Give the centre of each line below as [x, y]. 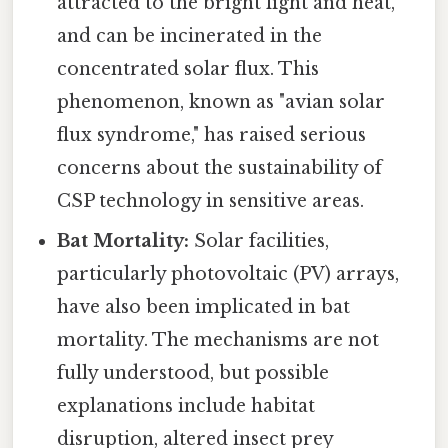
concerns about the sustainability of [220, 168]
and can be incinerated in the [190, 36]
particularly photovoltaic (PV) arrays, [228, 274]
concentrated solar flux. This [188, 69]
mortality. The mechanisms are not [218, 340]
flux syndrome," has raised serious [212, 135]
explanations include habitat [186, 406]
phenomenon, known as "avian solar [221, 102]
